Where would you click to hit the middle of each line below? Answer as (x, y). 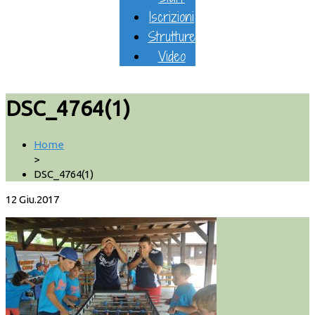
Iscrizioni (172, 17)
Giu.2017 (39, 200)
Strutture (172, 36)
